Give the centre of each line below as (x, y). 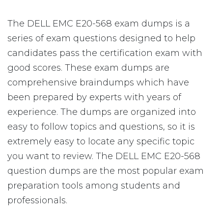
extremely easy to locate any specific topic (101, 141)
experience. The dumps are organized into (102, 112)
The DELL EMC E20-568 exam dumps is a (99, 24)
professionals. (37, 200)
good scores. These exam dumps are (88, 68)
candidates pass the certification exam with (105, 53)
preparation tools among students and (94, 186)
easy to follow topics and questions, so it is (101, 127)
